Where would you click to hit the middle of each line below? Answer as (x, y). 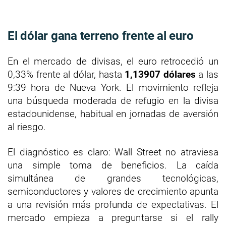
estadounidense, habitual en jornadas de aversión (113, 114)
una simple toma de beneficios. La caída (113, 165)
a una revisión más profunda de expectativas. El (113, 204)
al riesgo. (27, 127)
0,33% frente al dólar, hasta (66, 74)
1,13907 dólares (160, 74)
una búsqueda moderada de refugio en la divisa (113, 100)
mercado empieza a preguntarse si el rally (113, 217)
